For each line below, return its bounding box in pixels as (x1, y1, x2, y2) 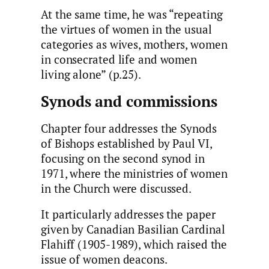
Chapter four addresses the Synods (41, 121, 217, 136)
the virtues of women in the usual (41, 22, 212, 37)
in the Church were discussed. (41, 181, 192, 196)
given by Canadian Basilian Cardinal (41, 222, 225, 237)
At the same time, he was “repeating (41, 7, 223, 22)
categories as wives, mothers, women (41, 37, 228, 52)
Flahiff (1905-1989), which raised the (41, 237, 228, 252)
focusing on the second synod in (41, 151, 205, 166)
